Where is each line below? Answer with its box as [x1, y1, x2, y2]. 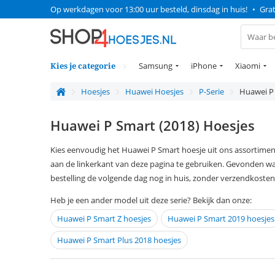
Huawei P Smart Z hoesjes [57, 213, 151, 225]
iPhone [191, 60, 217, 71]
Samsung [139, 60, 172, 71]
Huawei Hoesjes [125, 86, 184, 97]
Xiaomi [235, 60, 260, 71]
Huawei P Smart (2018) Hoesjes [50, 115, 255, 134]
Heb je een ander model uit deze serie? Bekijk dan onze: [50, 195, 252, 206]
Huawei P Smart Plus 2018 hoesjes [57, 234, 181, 246]
